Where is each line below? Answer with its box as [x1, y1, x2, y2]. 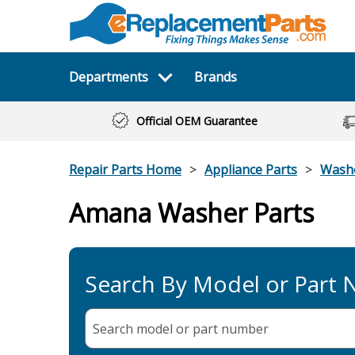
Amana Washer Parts [69, 196, 314, 230]
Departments [69, 68, 148, 86]
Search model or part [93, 319, 221, 338]
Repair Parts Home [69, 161, 181, 178]
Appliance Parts [204, 161, 297, 178]
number [221, 319, 269, 338]
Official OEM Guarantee [136, 113, 258, 128]
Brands [193, 68, 237, 86]
